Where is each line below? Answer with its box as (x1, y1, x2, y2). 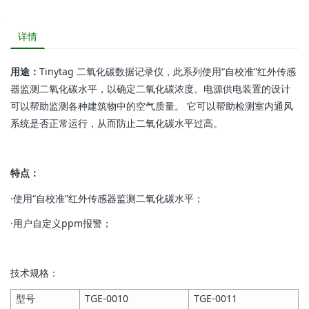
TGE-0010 (85, 292, 128, 306)
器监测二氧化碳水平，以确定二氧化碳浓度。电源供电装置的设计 (10, 82, 290, 95)
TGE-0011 (194, 292, 237, 306)
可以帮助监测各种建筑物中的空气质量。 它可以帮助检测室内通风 (10, 99, 293, 112)
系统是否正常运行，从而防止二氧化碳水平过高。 (10, 117, 223, 130)
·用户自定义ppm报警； (10, 216, 112, 230)
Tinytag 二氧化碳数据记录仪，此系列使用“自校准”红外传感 (39, 65, 296, 78)
